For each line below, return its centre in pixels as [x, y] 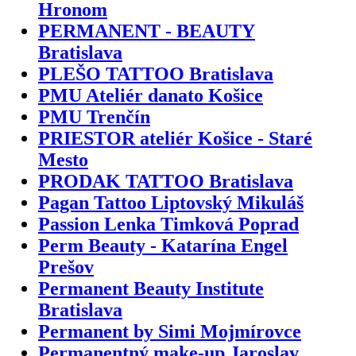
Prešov [66, 267]
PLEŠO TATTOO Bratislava [156, 74]
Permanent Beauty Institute [151, 288]
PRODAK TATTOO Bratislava [166, 181]
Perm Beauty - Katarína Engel [163, 245]
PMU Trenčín [94, 116]
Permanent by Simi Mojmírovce [170, 331]
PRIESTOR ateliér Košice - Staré [175, 138]
